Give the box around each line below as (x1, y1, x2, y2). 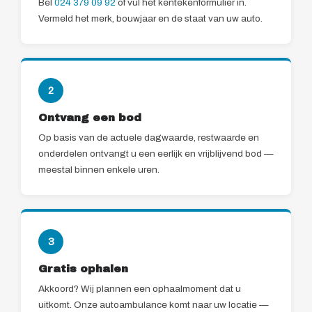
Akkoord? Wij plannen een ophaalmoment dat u (38, 283, 241, 295)
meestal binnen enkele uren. (38, 164, 159, 175)
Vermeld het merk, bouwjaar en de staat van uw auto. (38, 13, 263, 24)
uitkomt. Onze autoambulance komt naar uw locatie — (38, 299, 269, 311)
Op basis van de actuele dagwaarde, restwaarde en (38, 132, 259, 143)
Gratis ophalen (38, 263, 128, 275)
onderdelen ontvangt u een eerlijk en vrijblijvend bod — (38, 148, 274, 159)
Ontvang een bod (38, 112, 141, 124)
